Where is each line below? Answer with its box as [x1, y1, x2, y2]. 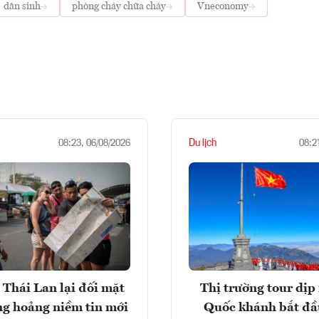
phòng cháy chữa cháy [72, 1, 166, 11]
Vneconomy [197, 1, 249, 11]
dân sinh [4, 1, 41, 11]
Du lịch [189, 137, 216, 148]
